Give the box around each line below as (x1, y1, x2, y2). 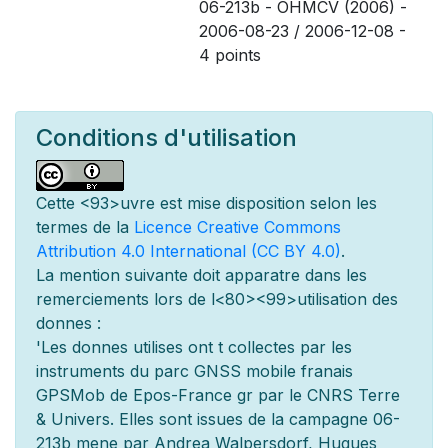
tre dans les (279, 265, 367, 285)
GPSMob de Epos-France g (36, 385, 246, 405)
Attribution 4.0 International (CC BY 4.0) (36, 241, 341, 261)
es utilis (111, 337, 166, 357)
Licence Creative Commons (134, 217, 341, 237)
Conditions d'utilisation (36, 123, 297, 152)
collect (223, 337, 278, 357)
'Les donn (36, 337, 111, 357)
